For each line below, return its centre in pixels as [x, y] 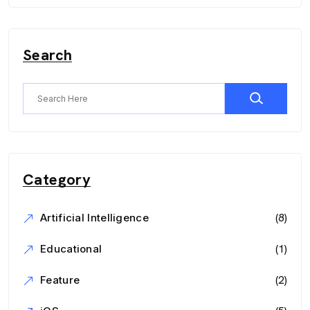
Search [48, 55]
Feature [60, 280]
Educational [71, 249]
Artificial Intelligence [94, 218]
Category [57, 179]
